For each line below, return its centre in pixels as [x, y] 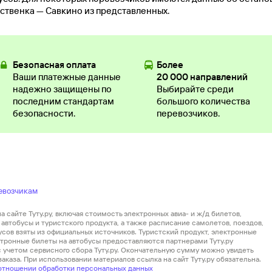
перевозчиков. [188, 114]
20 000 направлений [202, 77]
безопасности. [44, 114]
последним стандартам [63, 101]
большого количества [203, 101]
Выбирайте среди [195, 89]
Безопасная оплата [54, 65]
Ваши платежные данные [66, 77]
